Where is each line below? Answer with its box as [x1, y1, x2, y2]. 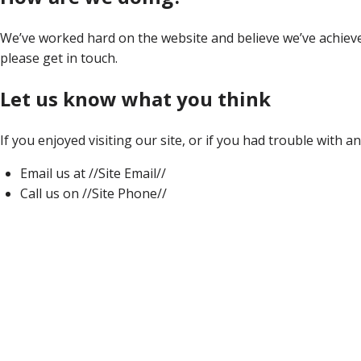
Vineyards [40, 278, 100, 297]
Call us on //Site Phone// [20, 185, 167, 203]
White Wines [40, 318, 116, 337]
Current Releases [20, 298, 124, 317]
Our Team [40, 258, 102, 276]
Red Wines [40, 338, 103, 357]
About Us [20, 238, 77, 256]
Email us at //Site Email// [20, 164, 166, 183]
